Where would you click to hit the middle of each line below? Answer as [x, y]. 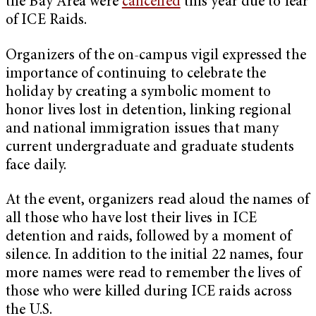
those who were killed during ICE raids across [149, 293]
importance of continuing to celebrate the [136, 74]
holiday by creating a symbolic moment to [139, 92]
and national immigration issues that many [142, 129]
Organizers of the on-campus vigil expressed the [156, 56]
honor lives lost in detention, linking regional [148, 111]
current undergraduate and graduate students [150, 147]
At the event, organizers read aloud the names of [157, 201]
